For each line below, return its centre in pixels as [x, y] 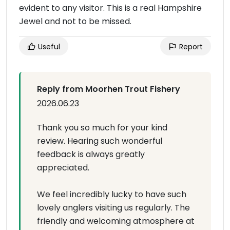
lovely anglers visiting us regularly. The [113, 208]
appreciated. [63, 168]
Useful [48, 47]
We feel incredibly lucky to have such [112, 194]
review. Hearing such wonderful [100, 141]
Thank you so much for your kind [102, 128]
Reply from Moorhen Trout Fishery [109, 89]
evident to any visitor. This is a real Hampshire [110, 8]
